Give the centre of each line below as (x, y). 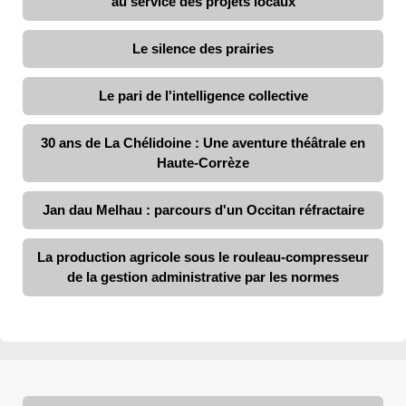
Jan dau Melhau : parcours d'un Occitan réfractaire (203, 209)
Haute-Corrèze (203, 162)
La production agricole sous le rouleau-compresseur (203, 256)
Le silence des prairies (203, 48)
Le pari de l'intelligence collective (203, 95)
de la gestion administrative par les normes (203, 276)
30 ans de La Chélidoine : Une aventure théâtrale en (203, 142)
